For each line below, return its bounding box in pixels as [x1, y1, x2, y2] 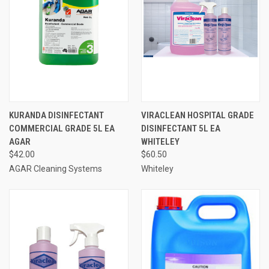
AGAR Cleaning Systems [9, 163, 102, 174]
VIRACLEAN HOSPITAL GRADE [141, 109, 254, 121]
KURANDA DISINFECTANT [9, 109, 104, 121]
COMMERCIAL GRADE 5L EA [9, 122, 115, 134]
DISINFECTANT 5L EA [141, 122, 220, 134]
